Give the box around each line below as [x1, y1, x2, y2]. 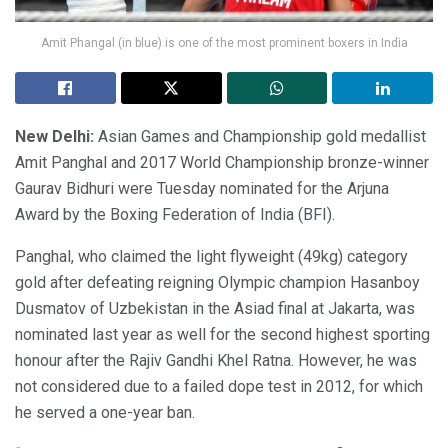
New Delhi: [15, 127, 94, 147]
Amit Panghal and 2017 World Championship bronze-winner [15, 153, 429, 173]
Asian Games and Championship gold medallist [94, 127, 426, 147]
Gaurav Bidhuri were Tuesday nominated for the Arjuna [15, 179, 389, 199]
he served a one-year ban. [15, 403, 195, 423]
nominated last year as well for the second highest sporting [15, 325, 430, 345]
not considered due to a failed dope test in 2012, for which [15, 377, 423, 397]
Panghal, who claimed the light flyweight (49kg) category [15, 247, 408, 267]
